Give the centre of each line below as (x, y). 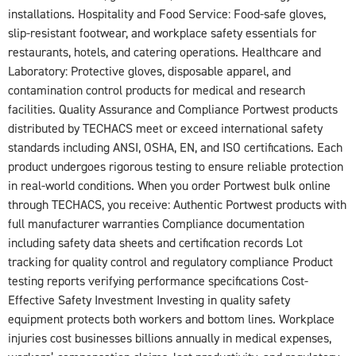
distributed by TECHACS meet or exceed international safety (165, 128)
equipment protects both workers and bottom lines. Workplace (171, 319)
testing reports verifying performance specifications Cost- (158, 281)
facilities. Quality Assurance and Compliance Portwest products (173, 109)
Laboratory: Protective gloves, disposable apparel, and (149, 71)
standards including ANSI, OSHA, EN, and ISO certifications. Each (175, 147)
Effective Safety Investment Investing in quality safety (149, 300)
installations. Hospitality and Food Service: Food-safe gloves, (167, 14)
